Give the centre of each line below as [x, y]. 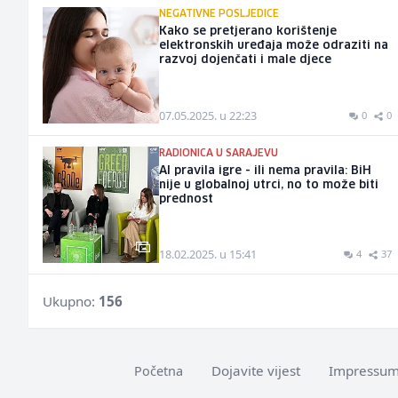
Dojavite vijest [256, 370]
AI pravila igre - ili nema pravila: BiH [266, 171]
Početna [159, 370]
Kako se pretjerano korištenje [248, 32]
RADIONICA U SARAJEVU [219, 153]
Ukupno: [71, 301]
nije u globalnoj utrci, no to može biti [269, 185]
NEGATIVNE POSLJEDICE [219, 14]
